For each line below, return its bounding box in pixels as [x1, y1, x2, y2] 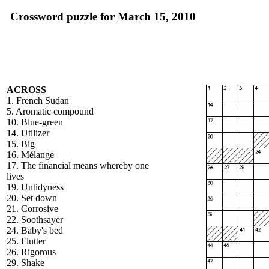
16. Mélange [7, 150, 54, 160]
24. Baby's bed [7, 225, 63, 235]
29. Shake [7, 258, 44, 268]
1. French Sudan [7, 95, 69, 106]
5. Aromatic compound [7, 106, 94, 116]
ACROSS [7, 85, 46, 95]
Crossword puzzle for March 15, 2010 [10, 10, 196, 23]
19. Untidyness [7, 182, 64, 192]
